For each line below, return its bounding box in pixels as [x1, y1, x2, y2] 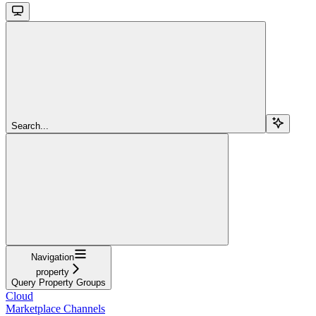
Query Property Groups [11, 276, 106, 288]
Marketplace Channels [6, 302, 105, 315]
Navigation [30, 251, 74, 262]
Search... [11, 120, 49, 131]
